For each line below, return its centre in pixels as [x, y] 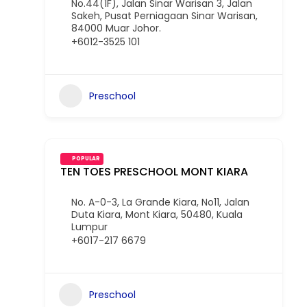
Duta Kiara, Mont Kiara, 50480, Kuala [157, 214]
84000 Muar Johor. [116, 28]
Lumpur [89, 227]
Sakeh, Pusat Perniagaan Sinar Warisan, [164, 16]
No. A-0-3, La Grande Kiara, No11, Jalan [160, 202]
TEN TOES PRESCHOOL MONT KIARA [154, 172]
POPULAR [86, 159]
